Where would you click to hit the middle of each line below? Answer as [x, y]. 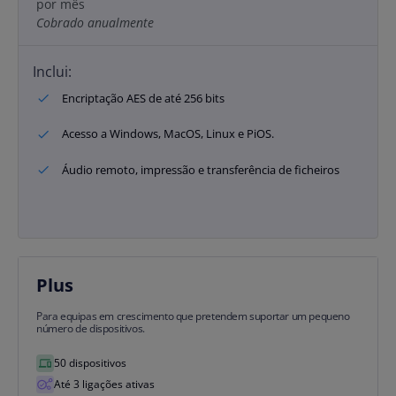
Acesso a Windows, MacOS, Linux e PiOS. [168, 134]
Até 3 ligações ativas [104, 384]
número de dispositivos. [91, 328]
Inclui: [52, 71]
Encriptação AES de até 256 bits [143, 98]
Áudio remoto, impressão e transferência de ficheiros [201, 169]
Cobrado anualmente [95, 22]
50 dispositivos [90, 362]
